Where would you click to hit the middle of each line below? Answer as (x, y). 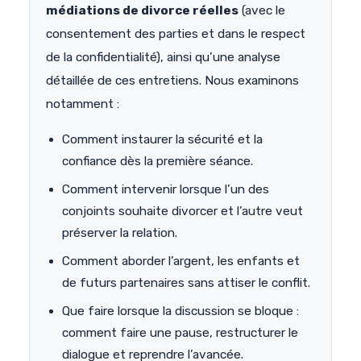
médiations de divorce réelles (142, 11)
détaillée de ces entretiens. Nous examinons (172, 81)
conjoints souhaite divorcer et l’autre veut (183, 212)
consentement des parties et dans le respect (176, 34)
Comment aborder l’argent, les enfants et (181, 261)
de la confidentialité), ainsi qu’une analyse (163, 58)
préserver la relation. (120, 233)
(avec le (262, 11)
